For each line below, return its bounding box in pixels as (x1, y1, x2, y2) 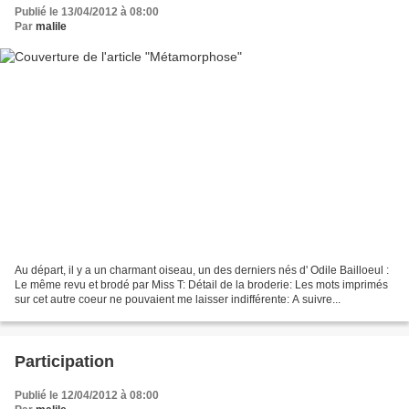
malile (36, 19, 67, 33)
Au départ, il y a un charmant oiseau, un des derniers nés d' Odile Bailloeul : (15, 264, 389, 278)
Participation (15, 352, 114, 372)
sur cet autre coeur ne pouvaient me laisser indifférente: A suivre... (15, 293, 341, 307)
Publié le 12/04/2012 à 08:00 (15, 389, 159, 403)
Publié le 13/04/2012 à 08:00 (15, 5, 159, 18)
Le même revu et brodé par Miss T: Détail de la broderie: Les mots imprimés (15, 278, 388, 292)
